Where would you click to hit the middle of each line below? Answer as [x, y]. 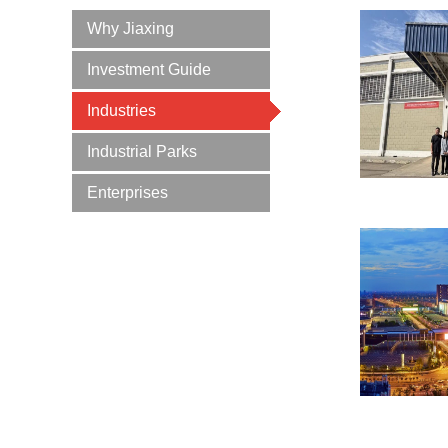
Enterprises [127, 192]
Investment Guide [149, 69]
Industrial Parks [142, 151]
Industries [121, 110]
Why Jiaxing [130, 28]
